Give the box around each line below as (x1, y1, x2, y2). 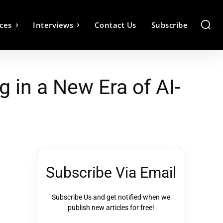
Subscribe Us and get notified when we (52, 193, 170, 201)
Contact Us (94, 20, 136, 30)
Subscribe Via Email (46, 164, 176, 181)
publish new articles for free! (68, 204, 154, 212)
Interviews (33, 20, 73, 30)
